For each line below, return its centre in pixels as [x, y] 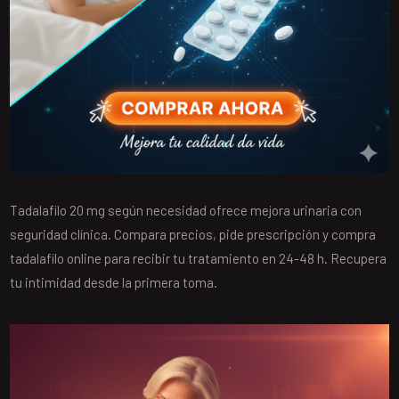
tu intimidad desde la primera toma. [114, 283]
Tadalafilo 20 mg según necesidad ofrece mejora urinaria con [186, 211]
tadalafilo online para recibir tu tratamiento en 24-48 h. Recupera [199, 259]
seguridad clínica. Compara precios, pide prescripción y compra [193, 235]
